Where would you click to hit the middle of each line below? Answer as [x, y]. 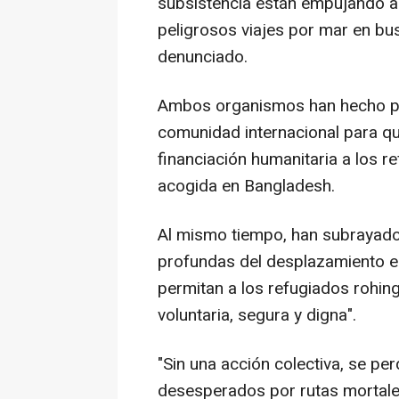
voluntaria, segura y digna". [257, 316]
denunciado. [203, 57]
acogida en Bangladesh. [246, 187]
